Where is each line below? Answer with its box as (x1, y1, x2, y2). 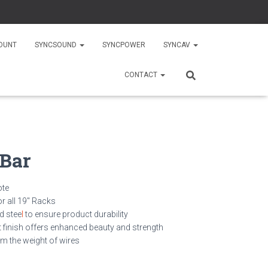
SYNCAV (163, 41, 192, 49)
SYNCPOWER (102, 41, 145, 49)
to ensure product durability (25, 209, 128, 219)
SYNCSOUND (35, 41, 78, 49)
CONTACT (124, 71, 159, 79)
